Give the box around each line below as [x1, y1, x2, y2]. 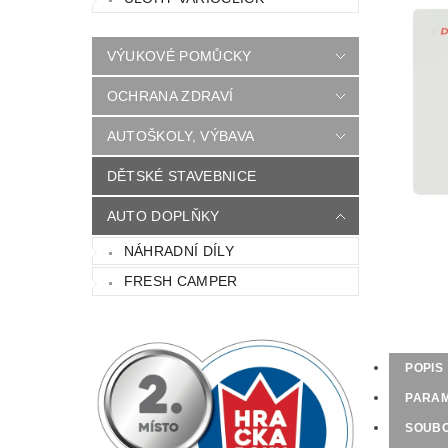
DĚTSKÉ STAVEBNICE [106, 167, 257, 184]
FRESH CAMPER [123, 273, 238, 290]
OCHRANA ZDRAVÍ [106, 87, 234, 104]
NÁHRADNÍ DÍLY [123, 242, 234, 259]
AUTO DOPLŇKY [106, 207, 220, 224]
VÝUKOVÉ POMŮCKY [106, 47, 252, 64]
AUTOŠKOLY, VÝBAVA [106, 127, 255, 144]
